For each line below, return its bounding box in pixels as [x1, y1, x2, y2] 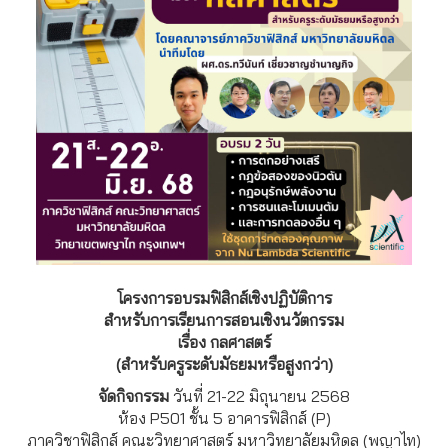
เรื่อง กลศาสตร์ [177, 331, 271, 352]
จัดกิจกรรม [98, 385, 173, 406]
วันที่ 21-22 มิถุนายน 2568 [173, 385, 350, 406]
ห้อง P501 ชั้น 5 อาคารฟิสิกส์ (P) [117, 407, 331, 428]
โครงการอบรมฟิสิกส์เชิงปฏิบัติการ [116, 287, 332, 308]
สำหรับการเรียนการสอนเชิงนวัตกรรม [104, 309, 344, 330]
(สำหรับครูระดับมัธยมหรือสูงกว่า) [115, 353, 333, 374]
